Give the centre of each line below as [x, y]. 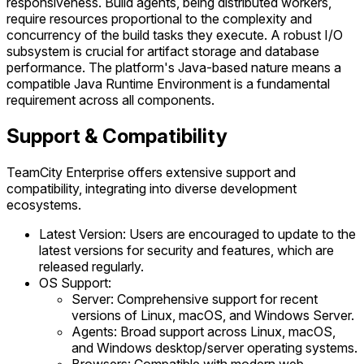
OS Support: [75, 283]
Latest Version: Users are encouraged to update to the [197, 234]
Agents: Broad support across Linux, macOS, [204, 331]
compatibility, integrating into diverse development [152, 188]
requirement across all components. [110, 100]
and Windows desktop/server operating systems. [214, 348]
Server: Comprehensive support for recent [195, 299]
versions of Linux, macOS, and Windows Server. [213, 315]
